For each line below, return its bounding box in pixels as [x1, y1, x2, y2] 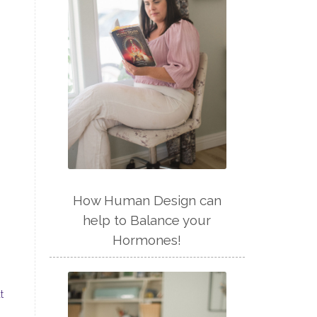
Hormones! [113, 231, 182, 248]
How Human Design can [72, 192, 221, 208]
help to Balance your [83, 212, 212, 228]
